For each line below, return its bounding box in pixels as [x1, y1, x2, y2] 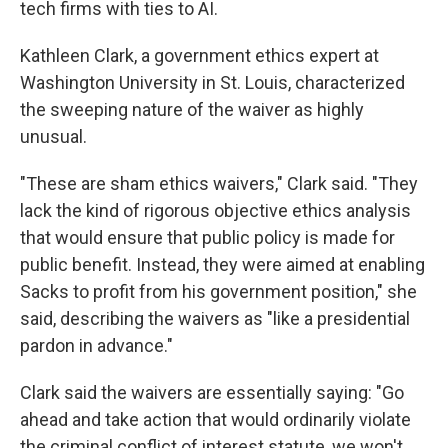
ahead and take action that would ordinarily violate [20, 409, 411, 430]
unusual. [20, 126, 87, 147]
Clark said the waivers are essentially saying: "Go [20, 382, 404, 403]
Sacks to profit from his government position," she [20, 281, 417, 302]
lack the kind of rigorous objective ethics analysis [20, 200, 411, 221]
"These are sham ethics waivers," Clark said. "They [20, 173, 418, 194]
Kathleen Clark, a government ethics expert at [20, 45, 379, 66]
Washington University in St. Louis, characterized [20, 72, 405, 93]
